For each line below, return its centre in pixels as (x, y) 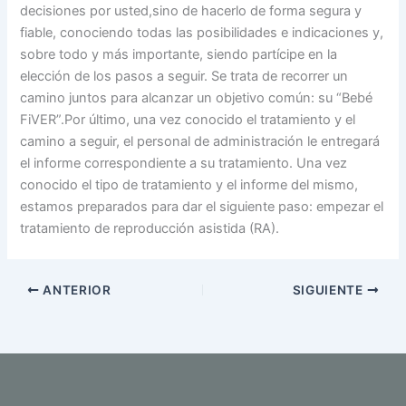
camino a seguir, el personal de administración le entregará (200, 142)
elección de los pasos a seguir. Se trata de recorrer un (184, 77)
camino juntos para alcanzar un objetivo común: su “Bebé (197, 98)
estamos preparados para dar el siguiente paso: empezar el (202, 207)
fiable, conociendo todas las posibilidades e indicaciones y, (202, 33)
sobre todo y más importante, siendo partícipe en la (179, 55)
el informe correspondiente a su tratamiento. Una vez (184, 164)
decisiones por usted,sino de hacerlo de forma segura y (191, 11)
